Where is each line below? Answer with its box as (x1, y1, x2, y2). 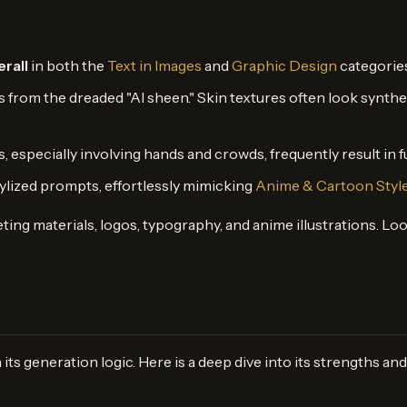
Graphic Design (232, 55, 337, 74)
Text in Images (107, 55, 202, 74)
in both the (28, 55, 107, 74)
